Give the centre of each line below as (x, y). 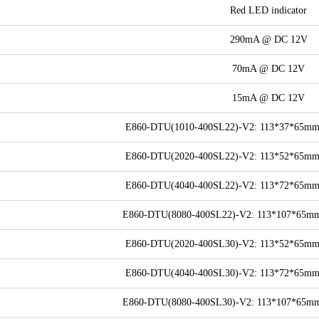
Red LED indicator (268, 10)
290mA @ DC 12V (268, 40)
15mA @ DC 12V (268, 98)
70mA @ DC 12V (268, 69)
